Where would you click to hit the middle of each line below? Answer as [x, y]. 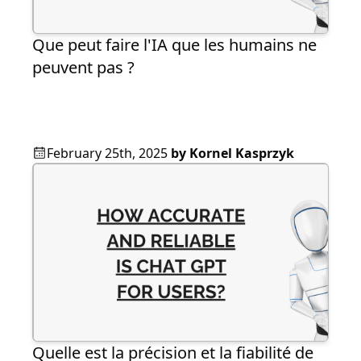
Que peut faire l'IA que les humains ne [174, 45]
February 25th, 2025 [107, 154]
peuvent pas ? [83, 68]
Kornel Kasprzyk [242, 154]
